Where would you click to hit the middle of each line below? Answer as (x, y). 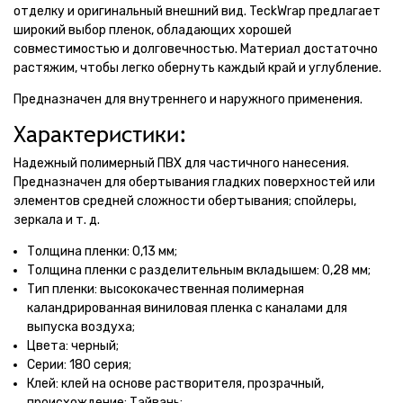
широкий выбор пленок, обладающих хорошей (152, 30)
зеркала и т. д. (57, 220)
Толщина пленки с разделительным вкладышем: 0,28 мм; (199, 270)
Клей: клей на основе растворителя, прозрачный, (175, 384)
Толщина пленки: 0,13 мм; (102, 251)
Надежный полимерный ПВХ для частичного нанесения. (181, 163)
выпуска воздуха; (81, 327)
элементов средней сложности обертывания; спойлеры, (185, 201)
